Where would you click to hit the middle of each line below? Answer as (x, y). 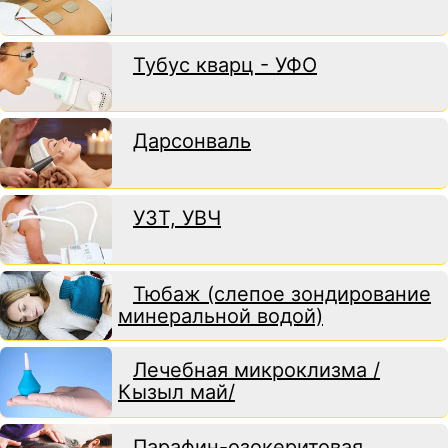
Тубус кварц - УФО (225, 64)
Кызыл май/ (176, 392)
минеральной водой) (220, 316)
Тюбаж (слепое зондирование (282, 294)
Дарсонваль (192, 141)
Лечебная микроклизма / (256, 370)
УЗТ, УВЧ (177, 217)
